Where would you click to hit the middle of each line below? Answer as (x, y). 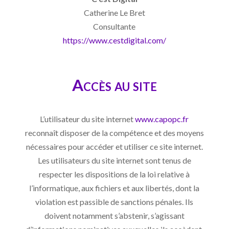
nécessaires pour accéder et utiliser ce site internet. (114, 146)
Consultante (114, 26)
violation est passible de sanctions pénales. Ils (114, 201)
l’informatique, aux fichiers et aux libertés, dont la (114, 188)
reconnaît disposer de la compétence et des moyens (114, 132)
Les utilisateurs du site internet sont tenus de (114, 160)
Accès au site (114, 85)
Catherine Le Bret (114, 12)
